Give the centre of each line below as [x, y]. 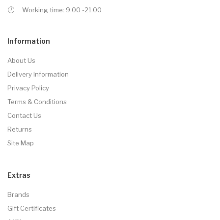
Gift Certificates [32, 208]
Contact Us [24, 115]
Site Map [21, 143]
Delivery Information [38, 74]
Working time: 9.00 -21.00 [62, 10]
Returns [20, 129]
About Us [21, 60]
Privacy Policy [28, 88]
